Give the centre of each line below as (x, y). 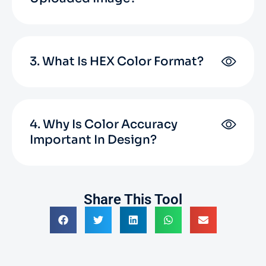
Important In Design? (93, 140)
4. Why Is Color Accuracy (104, 124)
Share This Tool (133, 199)
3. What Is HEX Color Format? (117, 61)
